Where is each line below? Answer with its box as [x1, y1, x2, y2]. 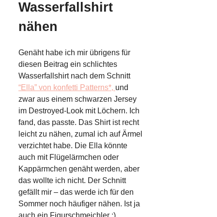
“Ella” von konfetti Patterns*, [18, 83, 115, 92]
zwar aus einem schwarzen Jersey [18, 95, 137, 104]
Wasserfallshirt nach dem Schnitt [18, 72, 130, 80]
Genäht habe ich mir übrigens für [18, 48, 130, 57]
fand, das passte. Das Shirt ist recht [18, 118, 139, 127]
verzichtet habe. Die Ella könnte [18, 141, 127, 150]
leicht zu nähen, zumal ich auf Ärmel [18, 130, 142, 139]
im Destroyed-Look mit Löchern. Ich [18, 107, 139, 115]
